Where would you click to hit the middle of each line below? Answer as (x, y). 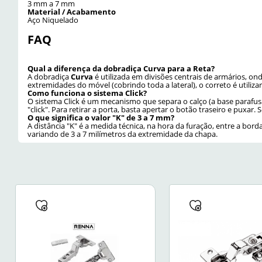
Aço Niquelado (53, 20)
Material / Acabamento (72, 12)
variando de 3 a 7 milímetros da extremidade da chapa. (123, 134)
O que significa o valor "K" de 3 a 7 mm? (101, 117)
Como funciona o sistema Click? (87, 93)
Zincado (194, 159)
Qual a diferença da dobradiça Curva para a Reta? (121, 68)
